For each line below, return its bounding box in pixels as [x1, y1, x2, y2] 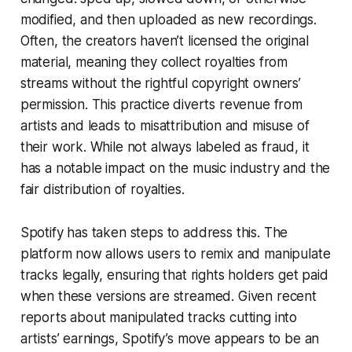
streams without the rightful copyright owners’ [20, 75, 301, 92]
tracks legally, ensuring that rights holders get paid [20, 267, 328, 284]
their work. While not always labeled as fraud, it [20, 139, 310, 156]
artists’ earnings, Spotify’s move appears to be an [20, 331, 320, 347]
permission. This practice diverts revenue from [20, 97, 302, 113]
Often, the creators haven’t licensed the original [20, 33, 309, 49]
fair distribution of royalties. [20, 181, 185, 198]
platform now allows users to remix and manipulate [20, 246, 331, 262]
